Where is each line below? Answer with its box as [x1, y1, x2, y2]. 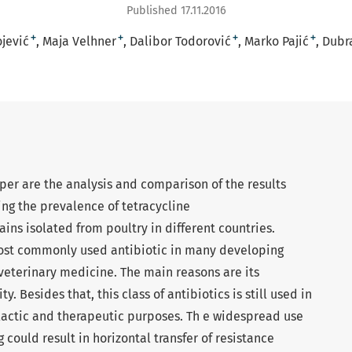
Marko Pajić [244, 33, 309, 49]
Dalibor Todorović [130, 33, 231, 49]
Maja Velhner [42, 33, 116, 49]
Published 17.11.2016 [126, 3, 226, 17]
